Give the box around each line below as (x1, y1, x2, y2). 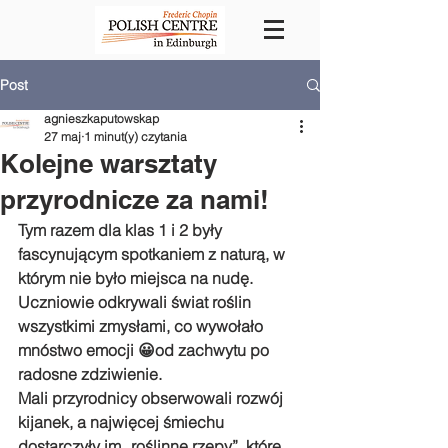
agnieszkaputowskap (44, 111, 159, 126)
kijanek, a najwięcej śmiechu (18, 412, 228, 432)
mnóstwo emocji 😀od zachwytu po (18, 340, 273, 360)
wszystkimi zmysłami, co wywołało (18, 316, 267, 336)
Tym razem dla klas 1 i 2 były (18, 220, 226, 240)
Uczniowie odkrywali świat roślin (18, 292, 255, 312)
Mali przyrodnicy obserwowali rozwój (18, 388, 287, 408)
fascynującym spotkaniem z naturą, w (18, 244, 289, 264)
